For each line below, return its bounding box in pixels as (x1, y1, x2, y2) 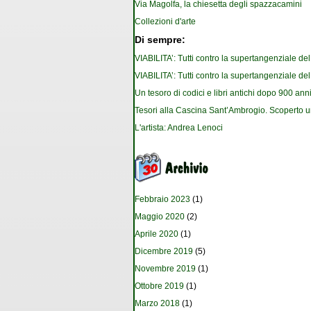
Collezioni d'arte (135, 17, 196, 27)
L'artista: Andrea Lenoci (135, 123, 223, 133)
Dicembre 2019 (135, 246, 193, 257)
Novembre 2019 (135, 264, 196, 274)
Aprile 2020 (135, 229, 178, 239)
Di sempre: (135, 35, 185, 46)
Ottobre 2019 (135, 281, 184, 292)
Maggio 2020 (135, 212, 185, 222)
